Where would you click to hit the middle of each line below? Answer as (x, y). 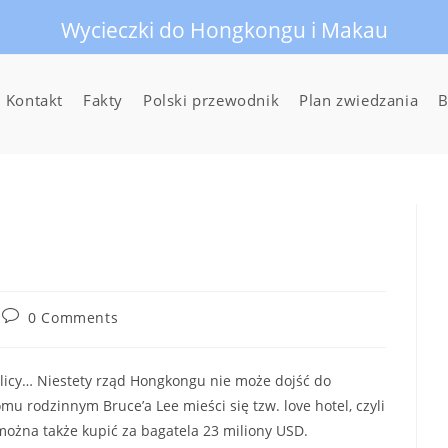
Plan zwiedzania (359, 100)
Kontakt (34, 100)
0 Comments (73, 317)
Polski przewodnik (211, 100)
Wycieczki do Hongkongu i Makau (224, 30)
